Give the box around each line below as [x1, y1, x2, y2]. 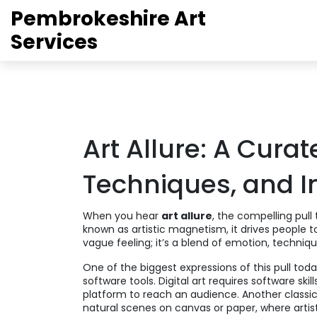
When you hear [83, 209, 161, 223]
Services [11, 28, 98, 56]
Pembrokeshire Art [11, 5, 206, 33]
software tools [83, 274, 154, 288]
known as [83, 222, 132, 236]
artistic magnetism [132, 222, 226, 236]
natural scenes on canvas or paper [83, 301, 255, 315]
